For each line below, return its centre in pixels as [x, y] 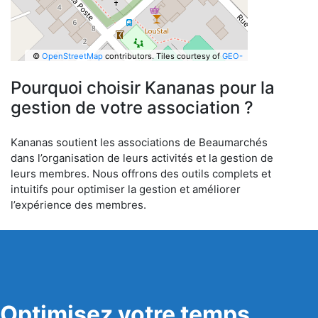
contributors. [128, 56]
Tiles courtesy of [189, 56]
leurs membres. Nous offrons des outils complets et [141, 174]
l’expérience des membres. [78, 205]
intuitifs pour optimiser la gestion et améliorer [126, 189]
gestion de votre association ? [132, 108]
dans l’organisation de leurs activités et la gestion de [142, 158]
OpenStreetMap [72, 56]
